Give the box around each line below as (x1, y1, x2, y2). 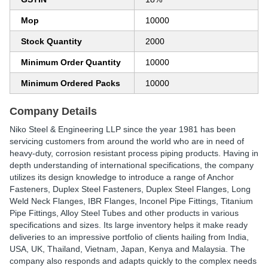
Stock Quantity (21, 36, 82, 46)
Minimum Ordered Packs (21, 78, 120, 88)
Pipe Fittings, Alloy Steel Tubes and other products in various (10, 208, 239, 218)
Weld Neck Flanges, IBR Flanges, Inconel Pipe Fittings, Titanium (10, 196, 253, 206)
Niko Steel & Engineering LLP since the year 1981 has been (10, 124, 236, 134)
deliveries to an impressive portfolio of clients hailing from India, (10, 232, 249, 242)
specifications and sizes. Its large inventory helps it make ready (10, 220, 248, 230)
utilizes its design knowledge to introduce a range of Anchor (10, 172, 234, 182)
